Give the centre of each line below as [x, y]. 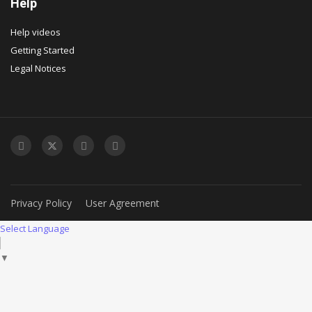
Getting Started [42, 50]
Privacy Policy [41, 203]
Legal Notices [38, 68]
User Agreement [123, 203]
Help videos [36, 32]
